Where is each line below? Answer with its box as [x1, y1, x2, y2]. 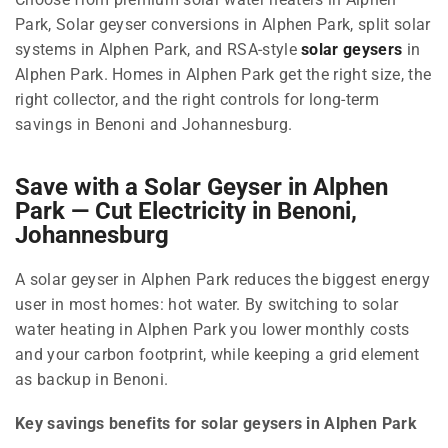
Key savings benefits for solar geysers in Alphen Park [15, 413, 417, 433]
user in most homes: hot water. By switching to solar [15, 295, 399, 315]
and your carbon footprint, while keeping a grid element [15, 345, 420, 365]
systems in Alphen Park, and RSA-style [15, 39, 302, 59]
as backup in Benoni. [15, 370, 169, 390]
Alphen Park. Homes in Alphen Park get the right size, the [15, 64, 432, 84]
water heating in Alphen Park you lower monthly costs [15, 320, 410, 340]
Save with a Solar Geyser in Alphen [15, 173, 388, 202]
